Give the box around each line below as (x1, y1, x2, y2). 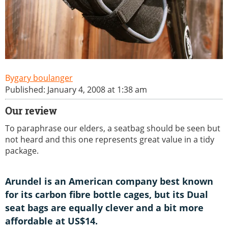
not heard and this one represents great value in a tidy (5, 133, 214, 145)
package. (5, 145, 39, 156)
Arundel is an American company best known (5, 175, 213, 187)
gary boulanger (14, 72, 73, 83)
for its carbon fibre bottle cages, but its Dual (5, 188, 208, 201)
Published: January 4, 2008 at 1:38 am (5, 83, 147, 95)
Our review (5, 103, 57, 118)
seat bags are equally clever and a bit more (5, 201, 204, 214)
